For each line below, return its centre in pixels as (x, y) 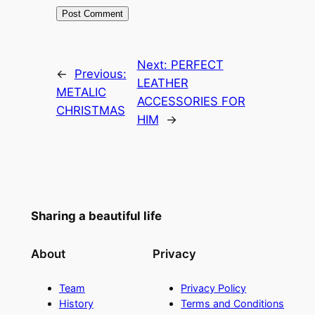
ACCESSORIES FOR (191, 102)
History (76, 304)
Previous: (100, 74)
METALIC (81, 92)
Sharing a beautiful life (96, 216)
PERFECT (197, 65)
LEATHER (162, 83)
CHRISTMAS (90, 111)
